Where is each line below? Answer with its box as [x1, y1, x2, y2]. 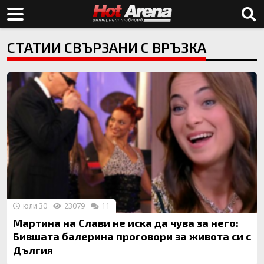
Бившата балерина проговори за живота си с [13, 229, 251, 243]
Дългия [13, 243, 53, 256]
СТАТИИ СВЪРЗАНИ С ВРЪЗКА [7, 39, 206, 56]
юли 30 [21, 200, 47, 211]
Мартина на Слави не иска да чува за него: [13, 216, 239, 229]
